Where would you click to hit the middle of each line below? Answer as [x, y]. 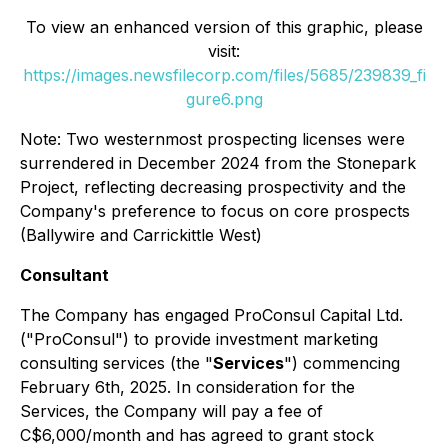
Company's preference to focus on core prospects [215, 210]
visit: [224, 50]
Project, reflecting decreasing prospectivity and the [213, 186]
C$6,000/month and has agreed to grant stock [197, 434]
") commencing [342, 362]
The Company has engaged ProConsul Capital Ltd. [211, 314]
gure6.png [224, 98]
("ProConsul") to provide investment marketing [199, 338]
